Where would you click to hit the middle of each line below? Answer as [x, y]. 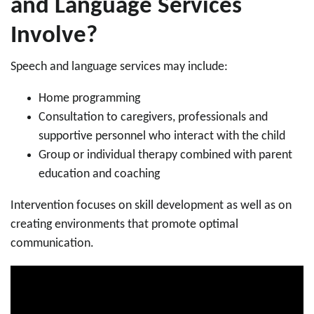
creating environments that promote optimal [124, 225]
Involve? [54, 36]
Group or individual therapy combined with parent [165, 155]
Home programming [91, 98]
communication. [52, 244]
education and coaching [101, 174]
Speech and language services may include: [119, 67]
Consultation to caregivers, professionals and [153, 117]
